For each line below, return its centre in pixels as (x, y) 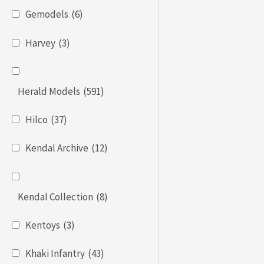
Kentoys (43, 225)
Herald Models (49, 91)
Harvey (40, 43)
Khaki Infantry (55, 254)
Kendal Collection (55, 197)
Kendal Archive (57, 148)
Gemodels (47, 14)
